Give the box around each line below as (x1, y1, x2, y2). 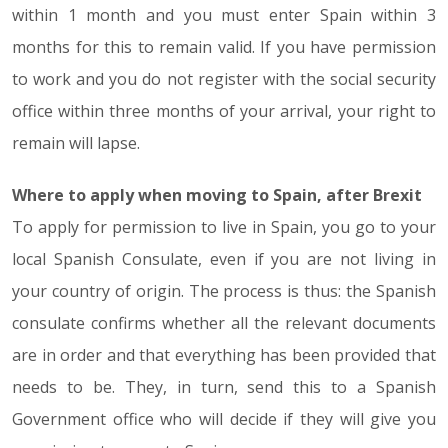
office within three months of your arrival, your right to (12, 100, 436, 122)
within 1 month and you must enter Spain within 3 (12, 4, 436, 26)
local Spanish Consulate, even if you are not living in (12, 248, 436, 270)
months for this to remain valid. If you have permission (12, 36, 436, 58)
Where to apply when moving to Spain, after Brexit (12, 184, 422, 206)
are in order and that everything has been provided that (12, 344, 436, 366)
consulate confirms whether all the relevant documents (12, 312, 436, 334)
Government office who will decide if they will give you (12, 408, 436, 430)
